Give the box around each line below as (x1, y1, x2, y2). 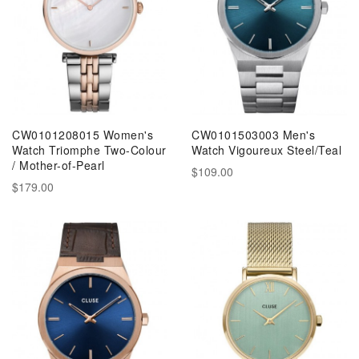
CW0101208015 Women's (12, 126, 153, 143)
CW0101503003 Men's (192, 126, 315, 143)
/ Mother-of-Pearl (12, 156, 105, 173)
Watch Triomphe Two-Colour (12, 141, 167, 158)
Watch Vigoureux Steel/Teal (192, 141, 341, 158)
